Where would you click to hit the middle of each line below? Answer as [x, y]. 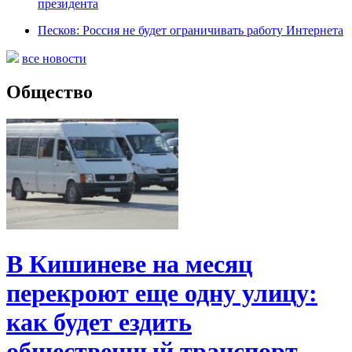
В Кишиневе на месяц [129, 264]
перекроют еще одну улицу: [162, 293]
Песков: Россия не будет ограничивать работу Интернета [191, 31]
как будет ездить [99, 322]
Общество [49, 92]
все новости [54, 59]
